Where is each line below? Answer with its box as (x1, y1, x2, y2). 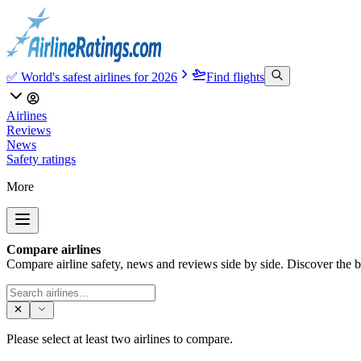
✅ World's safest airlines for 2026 (6, 70, 177, 84)
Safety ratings (6, 152, 76, 166)
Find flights (206, 70, 264, 84)
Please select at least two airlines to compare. (6, 332, 233, 346)
